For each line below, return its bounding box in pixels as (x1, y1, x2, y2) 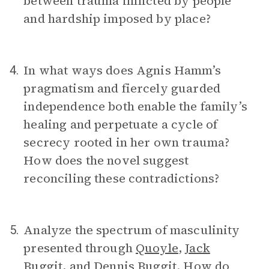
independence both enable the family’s (23, 98, 247, 115)
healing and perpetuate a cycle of (23, 116, 218, 133)
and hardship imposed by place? (23, 10, 211, 27)
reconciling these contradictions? (23, 170, 220, 187)
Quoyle (136, 240, 178, 256)
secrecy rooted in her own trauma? (23, 134, 230, 151)
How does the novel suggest (23, 152, 189, 169)
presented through (23, 240, 136, 256)
